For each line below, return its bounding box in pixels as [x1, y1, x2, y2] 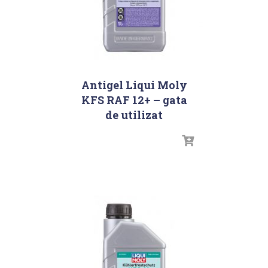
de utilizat [105, 107, 163, 122]
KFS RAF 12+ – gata [81, 92, 187, 107]
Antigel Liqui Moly [81, 77, 187, 92]
